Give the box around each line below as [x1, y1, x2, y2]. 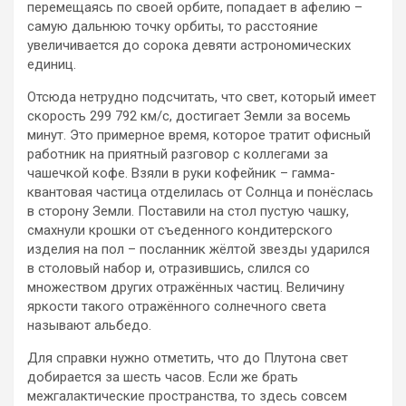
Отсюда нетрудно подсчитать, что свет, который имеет [27, 88, 376, 105]
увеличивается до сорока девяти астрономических [27, 36, 351, 53]
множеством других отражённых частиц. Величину [27, 278, 344, 295]
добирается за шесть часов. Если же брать [27, 368, 298, 385]
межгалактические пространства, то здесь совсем [27, 387, 347, 404]
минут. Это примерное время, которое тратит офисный [27, 126, 371, 143]
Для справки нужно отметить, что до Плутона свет [27, 349, 348, 366]
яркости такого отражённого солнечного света [27, 297, 326, 314]
